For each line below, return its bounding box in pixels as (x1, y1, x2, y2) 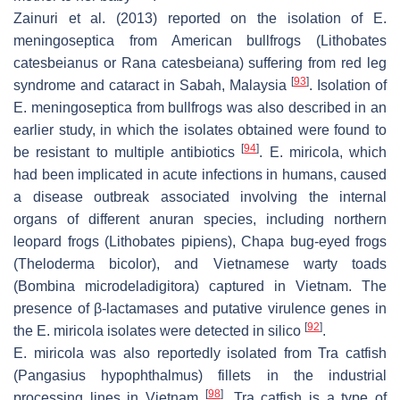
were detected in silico (156, 322, 304, 338)
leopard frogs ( (13, 233, 109, 249)
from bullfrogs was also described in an (131, 99, 387, 115)
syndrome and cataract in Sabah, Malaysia (13, 77, 291, 93)
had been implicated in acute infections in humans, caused (13, 166, 387, 182)
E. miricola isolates (37, 322, 156, 338)
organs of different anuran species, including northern (13, 211, 387, 227)
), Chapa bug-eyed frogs (227, 233, 387, 249)
